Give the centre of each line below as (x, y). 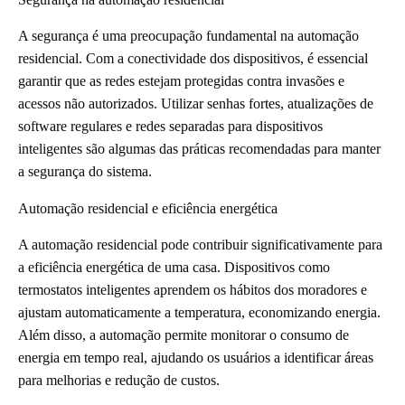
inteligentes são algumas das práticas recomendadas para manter (199, 148)
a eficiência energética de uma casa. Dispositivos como (174, 267)
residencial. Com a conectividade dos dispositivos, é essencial (193, 58)
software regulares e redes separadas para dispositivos (170, 126)
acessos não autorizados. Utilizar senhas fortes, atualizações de (196, 103)
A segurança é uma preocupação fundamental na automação (188, 35)
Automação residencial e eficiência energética (148, 208)
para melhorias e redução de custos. (119, 380)
